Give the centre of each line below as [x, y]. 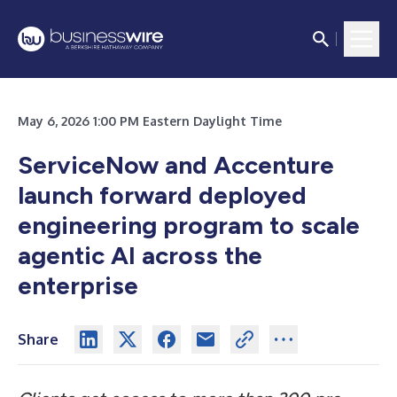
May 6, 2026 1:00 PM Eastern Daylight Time [150, 121]
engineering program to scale [189, 225]
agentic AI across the [140, 255]
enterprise [78, 285]
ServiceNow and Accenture [176, 165]
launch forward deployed [162, 195]
